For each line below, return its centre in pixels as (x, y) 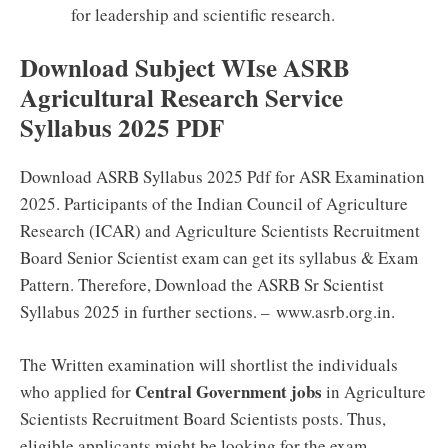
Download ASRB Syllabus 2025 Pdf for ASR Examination (222, 176)
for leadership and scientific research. (203, 14)
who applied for (77, 391)
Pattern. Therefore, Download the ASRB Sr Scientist (202, 284)
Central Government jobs (228, 391)
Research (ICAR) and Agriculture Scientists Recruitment (220, 230)
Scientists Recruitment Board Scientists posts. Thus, (203, 418)
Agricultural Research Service (181, 97)
